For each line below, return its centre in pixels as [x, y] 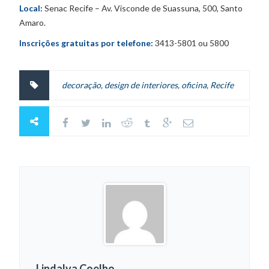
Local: [31, 8]
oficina [194, 85]
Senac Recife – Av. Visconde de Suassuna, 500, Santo [143, 8]
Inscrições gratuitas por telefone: [86, 43]
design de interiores [141, 85]
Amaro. [33, 23]
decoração [82, 85]
